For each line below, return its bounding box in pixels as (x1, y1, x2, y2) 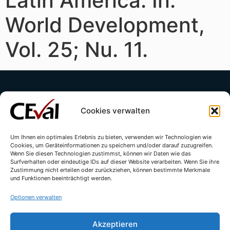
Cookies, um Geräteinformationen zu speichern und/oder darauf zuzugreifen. (10, 142, 213, 149)
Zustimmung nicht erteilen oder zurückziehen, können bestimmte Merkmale (10, 166, 210, 174)
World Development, (5, 12, 205, 37)
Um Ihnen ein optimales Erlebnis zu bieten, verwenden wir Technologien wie (10, 133, 212, 141)
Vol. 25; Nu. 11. (5, 36, 148, 62)
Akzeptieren (92, 219, 138, 229)
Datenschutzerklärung (131, 145, 196, 153)
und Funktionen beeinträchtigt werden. (10, 175, 112, 182)
